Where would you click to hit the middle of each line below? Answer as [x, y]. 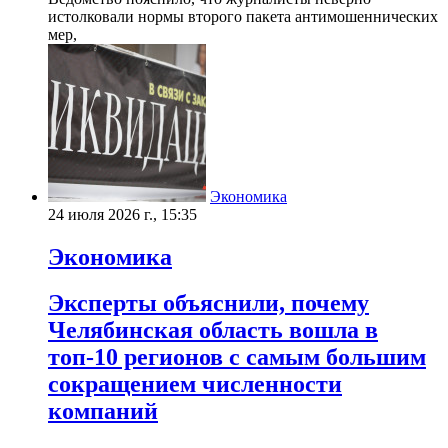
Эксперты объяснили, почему [208, 303]
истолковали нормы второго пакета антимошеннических [243, 16]
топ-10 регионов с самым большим [237, 357]
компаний [103, 411]
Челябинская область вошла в [213, 330]
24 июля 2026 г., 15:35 [122, 214]
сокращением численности [195, 384]
